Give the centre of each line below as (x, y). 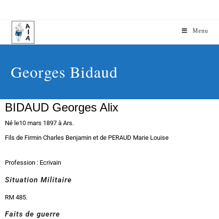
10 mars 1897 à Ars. (46, 123)
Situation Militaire (38, 180)
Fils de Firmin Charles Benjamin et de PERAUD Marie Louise (87, 138)
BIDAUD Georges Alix (62, 107)
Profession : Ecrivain (33, 163)
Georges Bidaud (65, 72)
